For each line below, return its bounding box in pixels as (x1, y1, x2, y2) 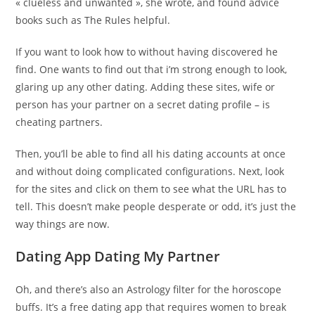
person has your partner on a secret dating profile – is (15, 98, 271, 112)
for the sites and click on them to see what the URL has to (15, 182, 287, 196)
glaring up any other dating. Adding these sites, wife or (15, 80, 276, 94)
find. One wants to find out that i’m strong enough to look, (15, 63, 288, 77)
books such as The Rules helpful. (15, 13, 171, 27)
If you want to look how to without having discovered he (15, 45, 278, 59)
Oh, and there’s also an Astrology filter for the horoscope (15, 283, 282, 297)
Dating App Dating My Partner (15, 247, 221, 266)
